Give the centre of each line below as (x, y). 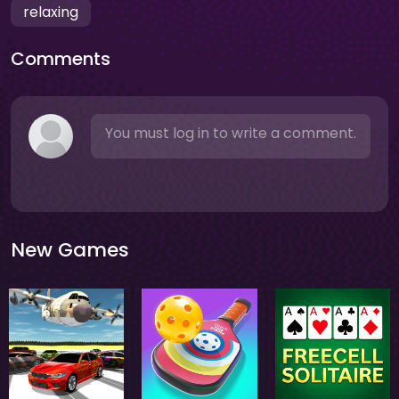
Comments (61, 59)
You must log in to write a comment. (231, 133)
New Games (70, 250)
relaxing (51, 12)
